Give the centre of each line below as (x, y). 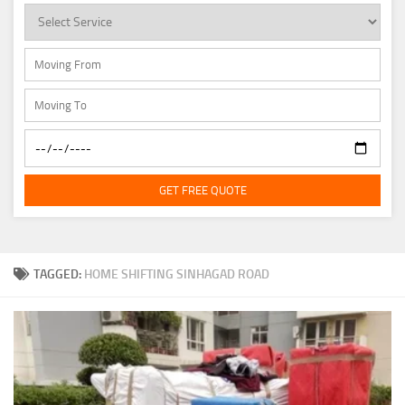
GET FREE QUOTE (202, 190)
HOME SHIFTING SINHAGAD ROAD (177, 274)
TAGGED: (59, 274)
